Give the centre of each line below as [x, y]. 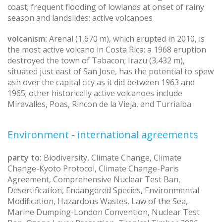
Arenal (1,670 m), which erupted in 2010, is [126, 38]
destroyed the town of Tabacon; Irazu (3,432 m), [96, 60]
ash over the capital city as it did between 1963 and [101, 82]
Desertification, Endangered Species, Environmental [103, 190]
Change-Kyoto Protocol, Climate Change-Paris [93, 168]
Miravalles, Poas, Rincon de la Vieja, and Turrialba [99, 104]
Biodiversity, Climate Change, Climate [112, 157]
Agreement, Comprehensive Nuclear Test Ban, [94, 179]
